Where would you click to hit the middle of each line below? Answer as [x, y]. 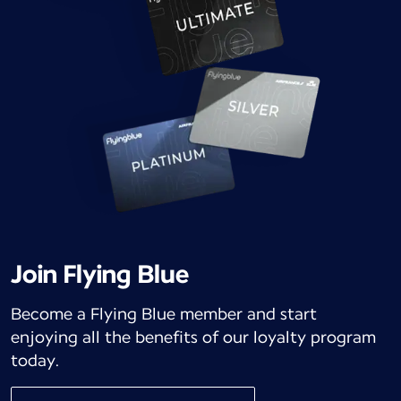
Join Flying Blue [100, 273]
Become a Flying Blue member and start [164, 313]
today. [35, 360]
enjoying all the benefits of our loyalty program [193, 337]
